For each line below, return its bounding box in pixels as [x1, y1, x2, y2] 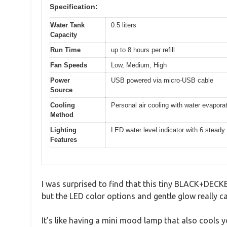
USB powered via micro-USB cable [111, 76, 213, 84]
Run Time [50, 46, 81, 54]
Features [50, 135, 77, 143]
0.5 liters [111, 21, 136, 29]
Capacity [50, 30, 77, 39]
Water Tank [50, 21, 85, 29]
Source [50, 86, 72, 94]
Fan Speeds [50, 61, 87, 69]
